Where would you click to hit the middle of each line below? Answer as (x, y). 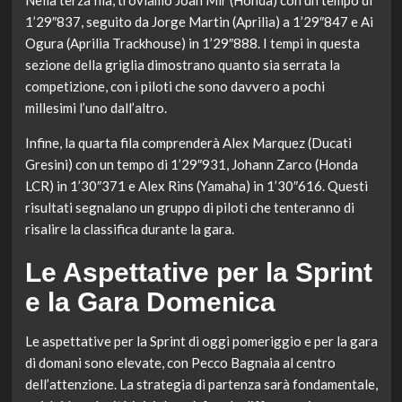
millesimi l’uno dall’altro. (96, 108)
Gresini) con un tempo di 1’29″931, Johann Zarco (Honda (191, 165)
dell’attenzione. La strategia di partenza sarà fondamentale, (201, 385)
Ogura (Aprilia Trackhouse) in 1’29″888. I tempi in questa (192, 44)
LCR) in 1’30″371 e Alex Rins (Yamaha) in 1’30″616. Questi (196, 186)
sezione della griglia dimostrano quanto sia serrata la (182, 65)
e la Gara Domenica (150, 302)
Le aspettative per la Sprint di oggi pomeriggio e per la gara (201, 341)
